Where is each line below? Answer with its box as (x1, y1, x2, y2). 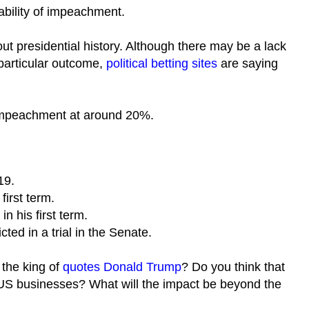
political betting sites (106, 57, 217, 70)
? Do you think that (181, 260, 285, 274)
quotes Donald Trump (63, 260, 181, 274)
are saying (217, 57, 278, 70)
